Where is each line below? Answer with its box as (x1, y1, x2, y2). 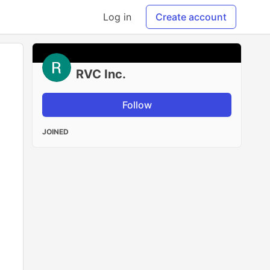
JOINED (42, 127, 69, 136)
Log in (103, 11, 131, 23)
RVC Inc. (76, 67, 127, 81)
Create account (155, 11, 227, 23)
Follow (122, 99, 152, 111)
